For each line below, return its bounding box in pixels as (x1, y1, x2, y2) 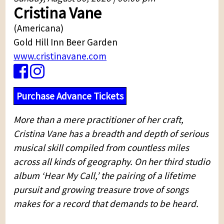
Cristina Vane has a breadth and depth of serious (13, 127, 209, 140)
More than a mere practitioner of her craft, (13, 113, 184, 126)
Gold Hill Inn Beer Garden (13, 36, 118, 48)
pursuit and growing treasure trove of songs (13, 183, 189, 196)
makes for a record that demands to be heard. (13, 197, 199, 210)
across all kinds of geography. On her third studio (13, 155, 210, 168)
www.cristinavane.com (13, 50, 107, 62)
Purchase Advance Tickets (16, 90, 123, 102)
